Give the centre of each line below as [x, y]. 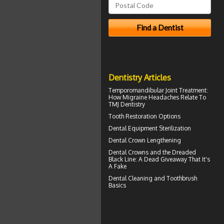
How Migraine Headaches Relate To [157, 97]
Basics [117, 185]
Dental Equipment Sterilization [150, 128]
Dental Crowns [128, 152]
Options [169, 116]
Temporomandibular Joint [143, 90]
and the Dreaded [172, 152]
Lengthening [163, 140]
